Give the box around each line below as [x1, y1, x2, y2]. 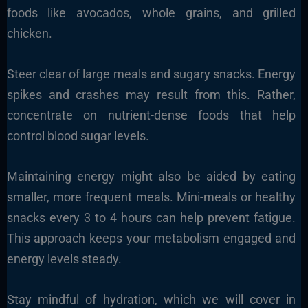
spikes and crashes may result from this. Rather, [6, 87, 296, 102]
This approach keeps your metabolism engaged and [6, 230, 296, 245]
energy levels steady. [6, 251, 122, 266]
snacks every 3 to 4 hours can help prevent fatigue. [6, 210, 296, 225]
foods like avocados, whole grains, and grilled [6, 5, 296, 21]
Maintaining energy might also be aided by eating [6, 168, 296, 184]
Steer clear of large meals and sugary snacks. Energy [6, 66, 296, 81]
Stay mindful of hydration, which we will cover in [6, 291, 296, 307]
